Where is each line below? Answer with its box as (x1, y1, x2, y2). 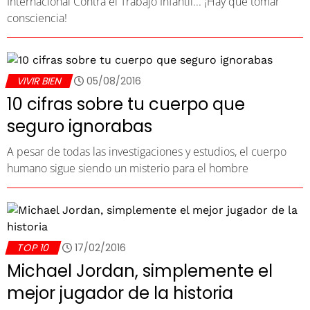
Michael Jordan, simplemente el (7, 259, 273, 282)
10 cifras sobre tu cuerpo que (7, 92, 245, 116)
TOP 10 (15, 240, 51, 255)
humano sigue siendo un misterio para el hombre (7, 160, 248, 176)
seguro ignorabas (7, 114, 152, 138)
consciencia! (7, 10, 67, 26)
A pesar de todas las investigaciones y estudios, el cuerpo (7, 143, 286, 159)
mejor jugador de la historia (7, 281, 233, 304)
